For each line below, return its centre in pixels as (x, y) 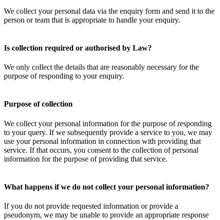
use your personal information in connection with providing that (102, 141)
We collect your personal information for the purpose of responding (108, 123)
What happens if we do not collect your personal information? (108, 187)
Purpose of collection (39, 104)
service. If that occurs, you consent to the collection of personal (101, 150)
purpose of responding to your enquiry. (65, 76)
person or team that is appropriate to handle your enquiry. (92, 20)
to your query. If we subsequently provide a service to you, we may (108, 132)
